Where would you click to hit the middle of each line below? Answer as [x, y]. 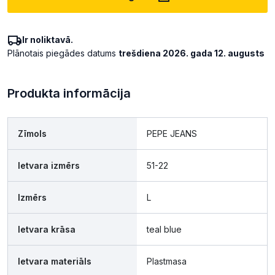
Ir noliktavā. [48, 40]
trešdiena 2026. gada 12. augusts [192, 53]
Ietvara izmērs [49, 166]
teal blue [164, 230]
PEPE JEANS [172, 134]
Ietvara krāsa [47, 230]
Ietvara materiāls [55, 261]
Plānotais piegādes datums [63, 53]
